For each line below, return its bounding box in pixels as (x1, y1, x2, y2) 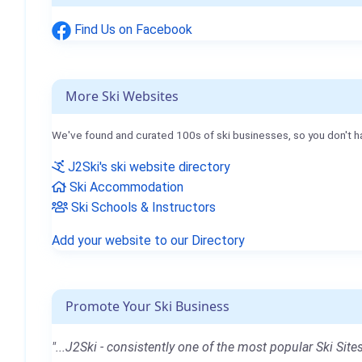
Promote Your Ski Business (65, 297, 229, 315)
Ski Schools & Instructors (68, 199, 216, 215)
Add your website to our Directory (52, 232, 245, 248)
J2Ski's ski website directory (65, 158, 230, 175)
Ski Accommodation (66, 179, 183, 195)
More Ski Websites (65, 86, 179, 105)
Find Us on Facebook (71, 22, 192, 37)
